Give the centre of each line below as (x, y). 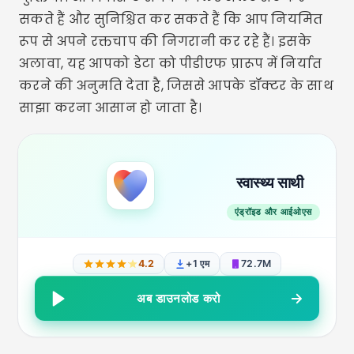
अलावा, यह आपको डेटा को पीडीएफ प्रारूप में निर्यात (171, 64)
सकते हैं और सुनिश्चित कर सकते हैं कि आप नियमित (171, 19)
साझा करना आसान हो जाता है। (111, 108)
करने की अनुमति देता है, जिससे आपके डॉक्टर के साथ (176, 86)
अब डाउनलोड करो (179, 298)
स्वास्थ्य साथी (269, 183)
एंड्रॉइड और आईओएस (273, 212)
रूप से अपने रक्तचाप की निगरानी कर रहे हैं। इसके (165, 41)
